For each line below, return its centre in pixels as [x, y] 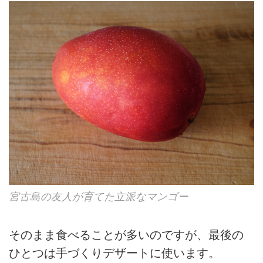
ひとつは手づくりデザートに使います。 [114, 253]
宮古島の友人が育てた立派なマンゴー [99, 197]
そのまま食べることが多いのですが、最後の [126, 235]
